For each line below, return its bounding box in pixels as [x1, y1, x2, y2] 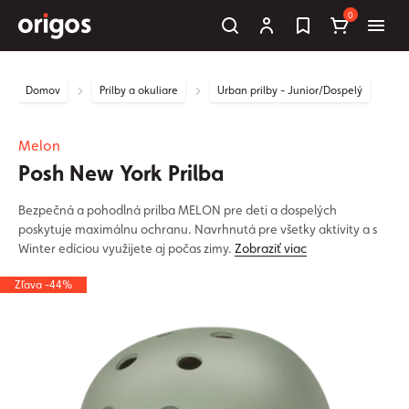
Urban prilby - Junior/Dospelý [217, 84, 362, 97]
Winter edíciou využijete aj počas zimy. [18, 241, 235, 256]
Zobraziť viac [235, 241, 307, 256]
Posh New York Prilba [18, 160, 224, 186]
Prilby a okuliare [100, 84, 178, 97]
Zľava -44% [15, 278, 72, 291]
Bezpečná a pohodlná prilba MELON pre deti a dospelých [18, 203, 337, 217]
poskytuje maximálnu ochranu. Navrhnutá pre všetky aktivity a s [18, 222, 377, 236]
